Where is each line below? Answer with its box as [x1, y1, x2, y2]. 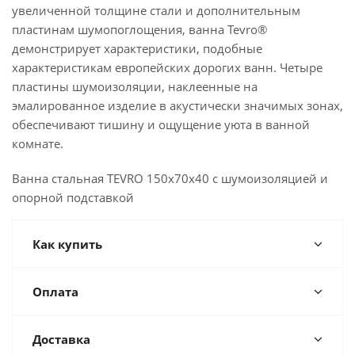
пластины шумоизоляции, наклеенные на [12, 78, 258, 94]
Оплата [32, 284, 78, 300]
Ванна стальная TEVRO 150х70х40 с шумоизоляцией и [12, 170, 328, 186]
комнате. [12, 136, 63, 151]
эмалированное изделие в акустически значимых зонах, [12, 97, 343, 113]
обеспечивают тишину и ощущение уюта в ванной [12, 116, 310, 132]
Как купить [32, 236, 102, 252]
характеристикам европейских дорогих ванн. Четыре [12, 59, 323, 75]
